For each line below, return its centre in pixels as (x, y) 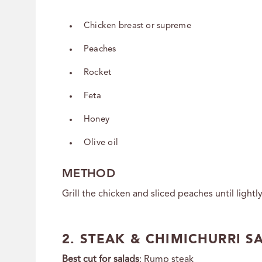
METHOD (89, 174)
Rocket (98, 73)
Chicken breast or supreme (137, 26)
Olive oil (101, 143)
